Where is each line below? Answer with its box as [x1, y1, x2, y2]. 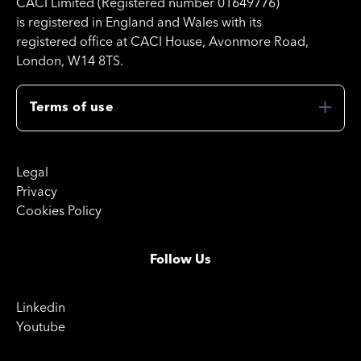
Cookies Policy [16, 205, 102, 219]
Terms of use [30, 102, 114, 115]
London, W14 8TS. [16, 56, 123, 69]
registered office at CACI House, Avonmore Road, [16, 36, 309, 50]
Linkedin [16, 302, 65, 316]
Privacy [16, 186, 57, 200]
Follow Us [150, 254, 211, 268]
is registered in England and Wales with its [16, 17, 262, 31]
